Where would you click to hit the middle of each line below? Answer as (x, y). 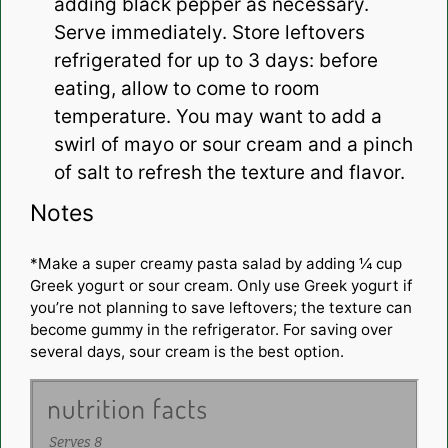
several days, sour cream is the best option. (188, 352)
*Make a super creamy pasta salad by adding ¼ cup (215, 264)
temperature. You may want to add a (217, 117)
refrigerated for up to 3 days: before (215, 61)
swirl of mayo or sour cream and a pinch (233, 145)
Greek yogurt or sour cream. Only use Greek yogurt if (220, 286)
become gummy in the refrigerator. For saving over (211, 330)
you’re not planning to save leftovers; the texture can (220, 308)
